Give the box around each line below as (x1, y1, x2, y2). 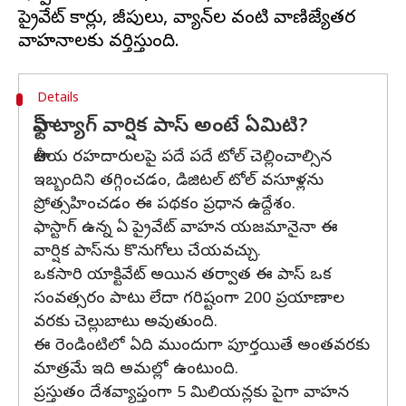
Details (36, 91, 79, 108)
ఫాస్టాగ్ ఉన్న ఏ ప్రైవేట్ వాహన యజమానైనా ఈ (34, 217, 338, 240)
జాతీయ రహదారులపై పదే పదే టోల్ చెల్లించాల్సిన (34, 147, 332, 169)
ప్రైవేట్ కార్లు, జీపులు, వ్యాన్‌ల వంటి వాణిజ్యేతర (18, 7, 355, 32)
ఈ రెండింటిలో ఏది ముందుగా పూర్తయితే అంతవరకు (34, 335, 370, 358)
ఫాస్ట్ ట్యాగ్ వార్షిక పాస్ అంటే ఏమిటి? (34, 114, 308, 141)
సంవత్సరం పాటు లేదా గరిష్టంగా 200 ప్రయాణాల (34, 288, 344, 311)
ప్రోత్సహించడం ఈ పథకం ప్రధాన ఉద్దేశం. (34, 194, 295, 217)
